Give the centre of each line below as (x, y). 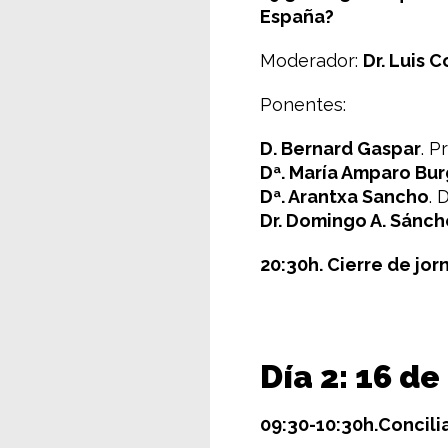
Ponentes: (303, 104)
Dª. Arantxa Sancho (344, 196)
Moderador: (311, 60)
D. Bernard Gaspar (340, 148)
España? (297, 16)
